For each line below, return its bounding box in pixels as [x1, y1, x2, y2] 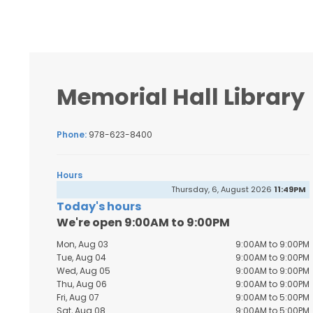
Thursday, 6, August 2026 [171, 184, 274, 196]
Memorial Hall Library [57, 81, 305, 113]
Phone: [57, 129, 89, 141]
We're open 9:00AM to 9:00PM [57, 214, 230, 231]
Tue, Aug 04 [57, 252, 106, 264]
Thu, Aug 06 [57, 278, 107, 291]
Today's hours [57, 198, 141, 215]
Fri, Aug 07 [57, 291, 99, 304]
